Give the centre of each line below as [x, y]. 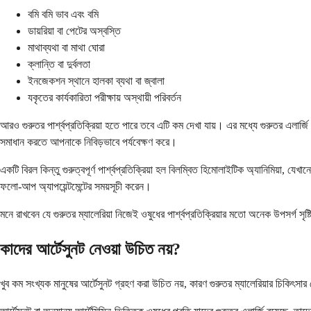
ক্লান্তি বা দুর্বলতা [59, 65]
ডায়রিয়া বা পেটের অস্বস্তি [74, 31]
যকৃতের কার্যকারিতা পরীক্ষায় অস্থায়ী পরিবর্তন [104, 98]
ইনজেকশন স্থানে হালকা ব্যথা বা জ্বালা [96, 81]
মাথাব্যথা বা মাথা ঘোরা [66, 48]
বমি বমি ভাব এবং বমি [63, 15]
